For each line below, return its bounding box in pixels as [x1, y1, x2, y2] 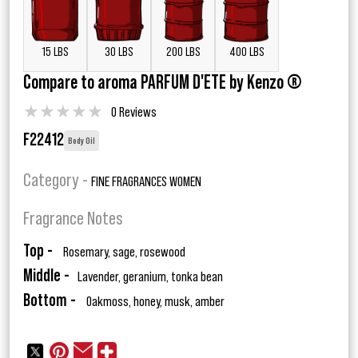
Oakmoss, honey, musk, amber [84, 294, 225, 309]
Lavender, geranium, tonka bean [78, 269, 223, 284]
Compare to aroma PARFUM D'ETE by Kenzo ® [23, 74, 301, 93]
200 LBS [165, 46, 201, 59]
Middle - [23, 267, 70, 285]
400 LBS [229, 46, 265, 59]
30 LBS [105, 46, 133, 59]
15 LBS [42, 46, 69, 59]
